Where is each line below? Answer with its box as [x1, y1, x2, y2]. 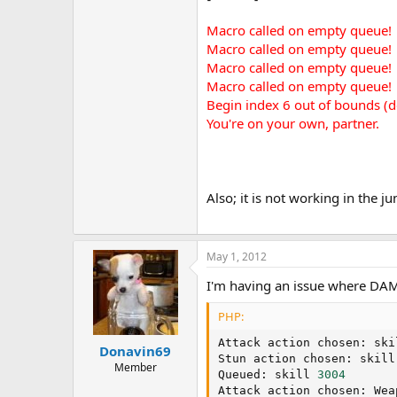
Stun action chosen [218, 351, 346, 365]
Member [113, 359, 157, 375]
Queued [218, 367, 261, 381]
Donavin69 [99, 341, 171, 360]
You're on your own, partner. [206, 113, 379, 132]
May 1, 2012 [206, 249, 267, 265]
